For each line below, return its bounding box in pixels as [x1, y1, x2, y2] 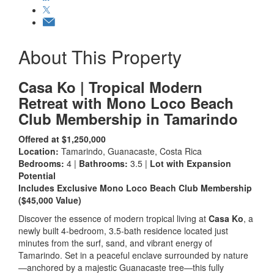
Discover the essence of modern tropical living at [18, 212, 209, 225]
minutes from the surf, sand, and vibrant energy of [18, 237, 212, 250]
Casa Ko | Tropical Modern [18, 76, 202, 98]
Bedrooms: [18, 157, 64, 170]
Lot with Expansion [150, 157, 231, 170]
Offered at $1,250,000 [18, 133, 106, 146]
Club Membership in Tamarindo [18, 108, 238, 130]
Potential [18, 169, 56, 182]
